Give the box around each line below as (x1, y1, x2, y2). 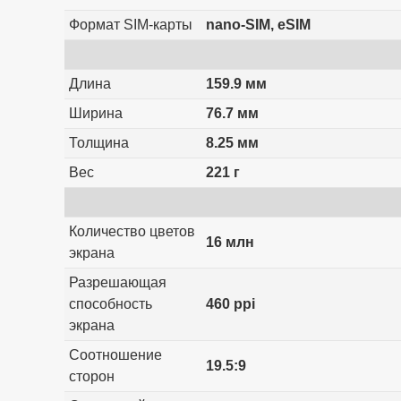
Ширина (68, 105, 123, 121)
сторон (68, 368, 115, 384)
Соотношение (68, 346, 162, 363)
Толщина (68, 134, 129, 150)
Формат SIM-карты (68, 16, 192, 32)
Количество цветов (68, 223, 195, 239)
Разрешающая (68, 274, 166, 290)
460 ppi (205, 295, 255, 311)
